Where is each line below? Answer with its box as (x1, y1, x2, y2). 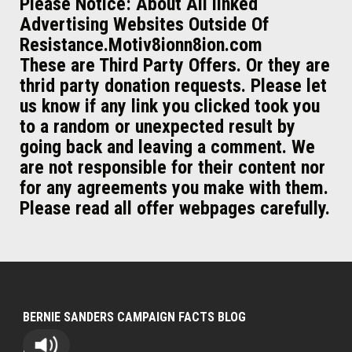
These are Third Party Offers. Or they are (20, 53, 330, 76)
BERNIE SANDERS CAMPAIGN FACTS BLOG (22, 309, 246, 324)
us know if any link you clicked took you (20, 94, 320, 117)
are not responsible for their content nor (20, 156, 325, 178)
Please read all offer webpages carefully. (20, 196, 330, 219)
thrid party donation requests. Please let (20, 74, 327, 97)
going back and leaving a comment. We (20, 135, 315, 158)
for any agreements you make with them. (20, 176, 328, 199)
